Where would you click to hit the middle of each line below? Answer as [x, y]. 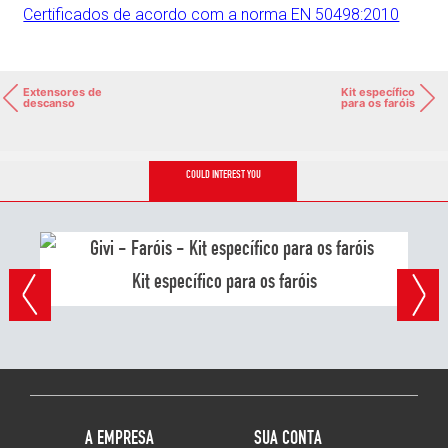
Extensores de [62, 92]
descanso [49, 103]
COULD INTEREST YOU [223, 175]
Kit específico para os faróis [224, 281]
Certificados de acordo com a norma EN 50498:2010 [211, 15]
